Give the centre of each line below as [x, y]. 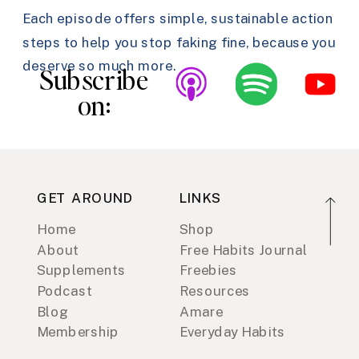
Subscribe [94, 80]
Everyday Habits [232, 332]
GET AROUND [85, 198]
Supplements [81, 270]
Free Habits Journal [244, 250]
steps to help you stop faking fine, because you [179, 42]
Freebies [208, 270]
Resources [215, 291]
